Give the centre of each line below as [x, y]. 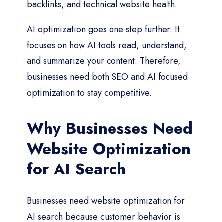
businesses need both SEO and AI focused [107, 77]
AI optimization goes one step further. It [103, 29]
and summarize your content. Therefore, [104, 61]
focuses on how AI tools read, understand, [107, 45]
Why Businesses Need [110, 128]
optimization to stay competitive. [89, 92]
